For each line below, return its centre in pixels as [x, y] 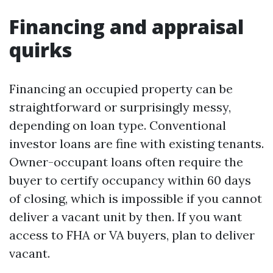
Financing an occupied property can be [121, 89]
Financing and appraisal [126, 27]
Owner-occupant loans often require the [126, 162]
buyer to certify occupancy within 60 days [130, 180]
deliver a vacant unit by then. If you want [126, 217]
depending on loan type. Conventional [118, 125]
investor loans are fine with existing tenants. [136, 144]
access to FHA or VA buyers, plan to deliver [132, 235]
